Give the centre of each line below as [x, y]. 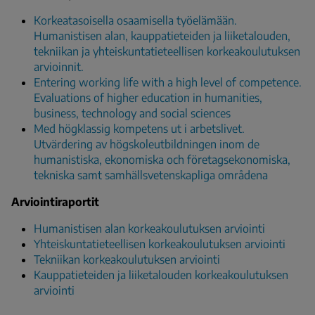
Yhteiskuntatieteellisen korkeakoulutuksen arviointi [160, 244]
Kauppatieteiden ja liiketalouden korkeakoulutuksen [161, 275]
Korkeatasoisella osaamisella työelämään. [135, 20]
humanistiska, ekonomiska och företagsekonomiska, [162, 159]
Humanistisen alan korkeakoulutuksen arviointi [149, 228]
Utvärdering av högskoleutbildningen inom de [147, 144]
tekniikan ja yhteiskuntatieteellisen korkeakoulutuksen [167, 51]
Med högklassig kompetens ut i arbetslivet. [139, 128]
